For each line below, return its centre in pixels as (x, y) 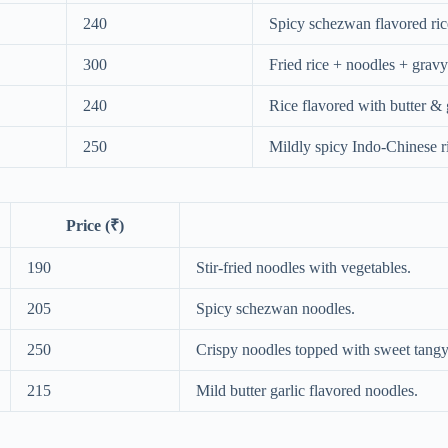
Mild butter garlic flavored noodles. (307, 390)
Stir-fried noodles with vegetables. (303, 267)
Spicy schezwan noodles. (275, 308)
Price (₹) (95, 225)
